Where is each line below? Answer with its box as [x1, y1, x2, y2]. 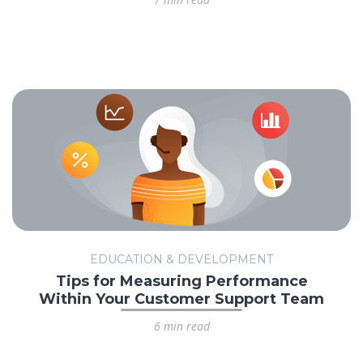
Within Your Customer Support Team [39, 289, 324, 308]
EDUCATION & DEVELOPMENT [90, 251, 273, 267]
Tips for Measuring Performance [55, 271, 308, 290]
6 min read [153, 318, 210, 335]
